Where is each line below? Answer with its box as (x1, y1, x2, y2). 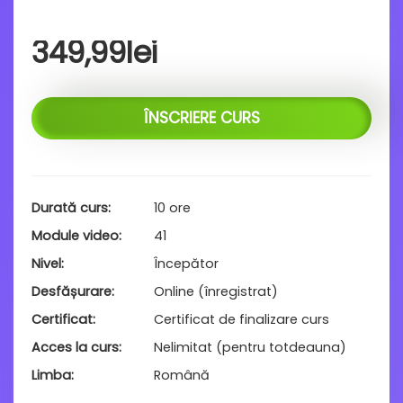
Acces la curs (31, 338, 119, 356)
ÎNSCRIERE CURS (143, 107, 260, 129)
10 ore (154, 199, 191, 217)
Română (154, 366, 210, 384)
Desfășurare (31, 282, 112, 300)
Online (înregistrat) (154, 282, 278, 300)
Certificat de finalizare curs (154, 310, 329, 328)
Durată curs (31, 199, 108, 217)
